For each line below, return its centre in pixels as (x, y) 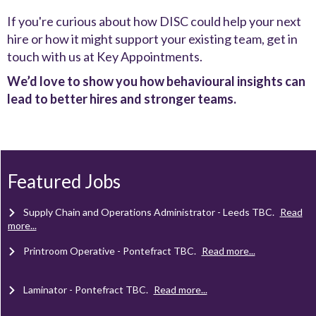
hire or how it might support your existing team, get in (152, 39)
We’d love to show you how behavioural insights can (156, 81)
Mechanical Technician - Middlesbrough (111, 173)
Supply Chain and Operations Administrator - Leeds (137, 212)
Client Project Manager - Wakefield (101, 134)
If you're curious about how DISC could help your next (154, 21)
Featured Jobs (64, 181)
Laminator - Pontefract (74, 290)
